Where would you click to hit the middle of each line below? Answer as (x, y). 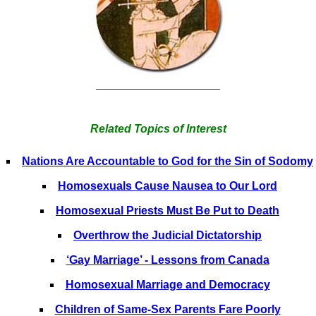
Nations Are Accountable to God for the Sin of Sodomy (168, 161)
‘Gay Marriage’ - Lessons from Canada (168, 260)
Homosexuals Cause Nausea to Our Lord (168, 186)
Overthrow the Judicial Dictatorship (168, 235)
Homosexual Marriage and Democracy (168, 285)
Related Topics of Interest (158, 129)
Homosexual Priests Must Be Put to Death (168, 211)
